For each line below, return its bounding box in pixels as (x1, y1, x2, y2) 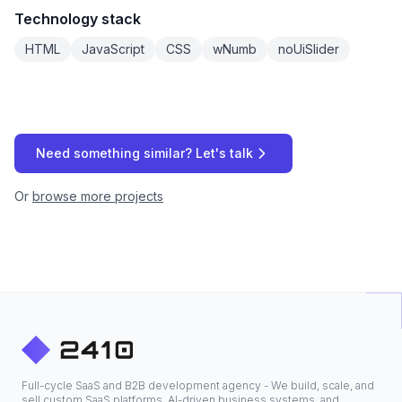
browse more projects (32, 188, 163, 204)
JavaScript (82, 41, 144, 57)
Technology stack (14, 10, 141, 28)
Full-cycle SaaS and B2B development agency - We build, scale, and (22, 379, 374, 392)
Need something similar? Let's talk (36, 145, 253, 161)
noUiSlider (278, 41, 339, 57)
